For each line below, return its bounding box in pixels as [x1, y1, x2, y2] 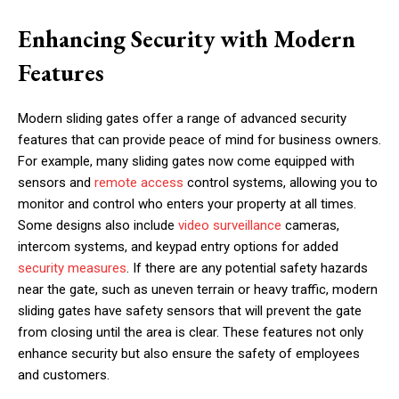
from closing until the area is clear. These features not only [18, 324, 363, 341]
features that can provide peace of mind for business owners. [18, 132, 381, 149]
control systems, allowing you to [183, 175, 378, 191]
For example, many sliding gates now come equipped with [18, 153, 354, 170]
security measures [18, 260, 126, 277]
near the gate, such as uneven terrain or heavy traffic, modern [18, 281, 378, 298]
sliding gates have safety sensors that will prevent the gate [18, 303, 362, 320]
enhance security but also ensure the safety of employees [18, 346, 360, 362]
